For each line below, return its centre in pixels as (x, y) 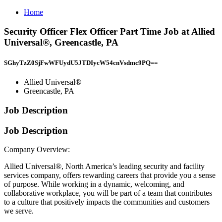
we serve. (19, 211)
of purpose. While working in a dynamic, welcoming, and (94, 184)
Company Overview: (37, 150)
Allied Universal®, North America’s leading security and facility (104, 166)
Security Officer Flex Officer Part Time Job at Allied (110, 31)
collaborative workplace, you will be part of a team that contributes (108, 193)
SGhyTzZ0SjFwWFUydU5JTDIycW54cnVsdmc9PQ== (81, 62)
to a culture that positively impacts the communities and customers (107, 202)
